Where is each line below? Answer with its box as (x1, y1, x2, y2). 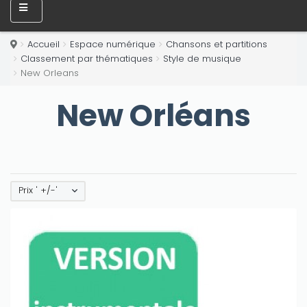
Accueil (27, 38, 60, 51)
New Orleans (21, 66, 79, 79)
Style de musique (163, 52, 241, 65)
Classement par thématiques (21, 52, 153, 65)
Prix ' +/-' (19, 184, 58, 197)
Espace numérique (70, 38, 156, 51)
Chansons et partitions (166, 38, 267, 51)
